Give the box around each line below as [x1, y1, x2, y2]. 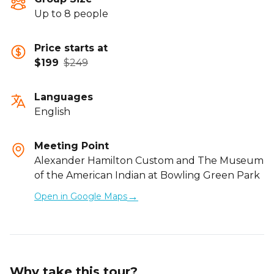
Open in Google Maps [34, 190, 127, 202]
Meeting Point [34, 139, 109, 152]
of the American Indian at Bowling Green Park [34, 169, 260, 181]
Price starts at [34, 42, 108, 54]
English [34, 105, 70, 117]
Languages [34, 91, 93, 103]
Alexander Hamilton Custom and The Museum [34, 154, 264, 166]
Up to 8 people [34, 7, 108, 20]
